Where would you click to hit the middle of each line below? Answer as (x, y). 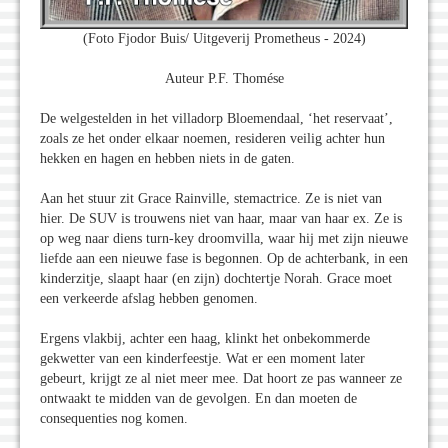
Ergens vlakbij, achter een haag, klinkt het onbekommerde (205, 338)
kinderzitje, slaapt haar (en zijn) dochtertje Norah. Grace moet (216, 278)
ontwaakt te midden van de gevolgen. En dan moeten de (198, 398)
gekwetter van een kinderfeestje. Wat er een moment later (202, 358)
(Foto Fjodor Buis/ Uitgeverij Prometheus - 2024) (224, 38)
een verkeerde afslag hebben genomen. (149, 298)
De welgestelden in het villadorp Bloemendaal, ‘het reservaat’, (216, 118)
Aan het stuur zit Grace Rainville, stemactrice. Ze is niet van (211, 198)
